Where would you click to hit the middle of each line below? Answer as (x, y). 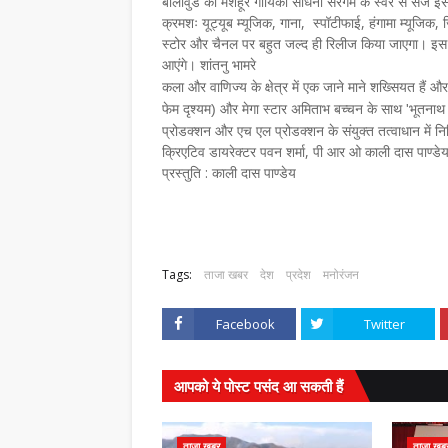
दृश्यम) (201, 109)
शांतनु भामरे (228, 65)
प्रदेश (298, 274)
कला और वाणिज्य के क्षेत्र (227, 87)
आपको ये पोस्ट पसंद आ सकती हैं (258, 386)
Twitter (384, 324)
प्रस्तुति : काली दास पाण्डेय (229, 172)
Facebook (245, 324)
